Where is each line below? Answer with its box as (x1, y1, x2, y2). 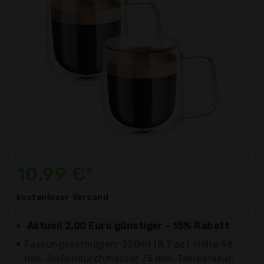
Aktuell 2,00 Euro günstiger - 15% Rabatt (27, 220, 230, 232)
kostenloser (16, 192, 70, 203)
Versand (72, 192, 109, 203)
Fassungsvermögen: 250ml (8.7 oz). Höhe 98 (25, 238, 233, 250)
